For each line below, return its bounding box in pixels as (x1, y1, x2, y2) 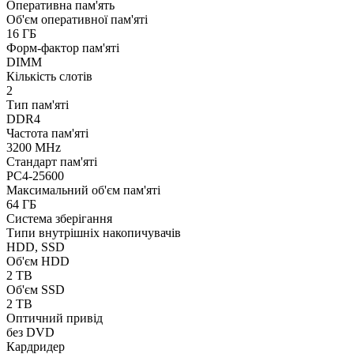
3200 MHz (6, 140, 61, 154)
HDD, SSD (6, 239, 65, 254)
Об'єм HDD (6, 254, 70, 268)
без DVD (6, 325, 55, 339)
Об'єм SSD (6, 282, 65, 296)
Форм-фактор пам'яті (6, 40, 119, 55)
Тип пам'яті (6, 97, 69, 111)
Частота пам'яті (6, 126, 88, 140)
